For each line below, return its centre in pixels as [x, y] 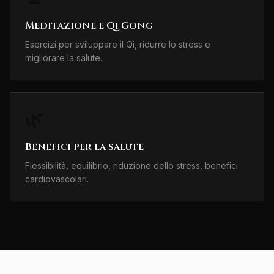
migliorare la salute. [64, 58]
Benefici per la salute [84, 147]
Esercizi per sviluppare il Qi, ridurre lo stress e [118, 45]
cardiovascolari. [57, 179]
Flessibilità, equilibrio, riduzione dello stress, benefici [131, 166]
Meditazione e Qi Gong [89, 26]
